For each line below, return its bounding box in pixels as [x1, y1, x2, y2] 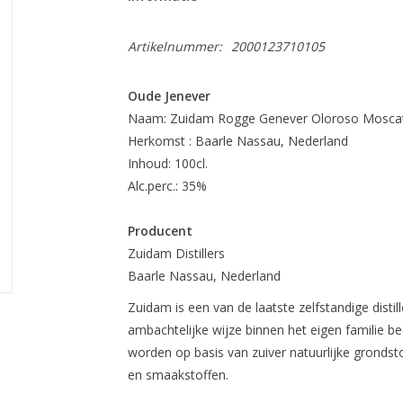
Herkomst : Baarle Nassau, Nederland [127, 132, 348, 149]
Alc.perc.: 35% [127, 177, 207, 194]
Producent [127, 222, 193, 239]
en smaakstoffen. [127, 366, 232, 383]
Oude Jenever [127, 87, 210, 104]
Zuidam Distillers [127, 245, 225, 262]
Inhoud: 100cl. [127, 155, 208, 172]
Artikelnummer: [127, 38, 222, 55]
